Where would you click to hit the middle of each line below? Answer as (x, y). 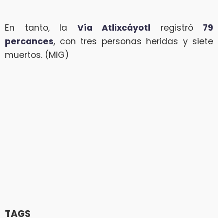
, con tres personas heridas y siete (133, 41)
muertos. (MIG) (37, 55)
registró (177, 27)
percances (29, 41)
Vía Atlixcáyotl (114, 27)
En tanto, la (41, 27)
